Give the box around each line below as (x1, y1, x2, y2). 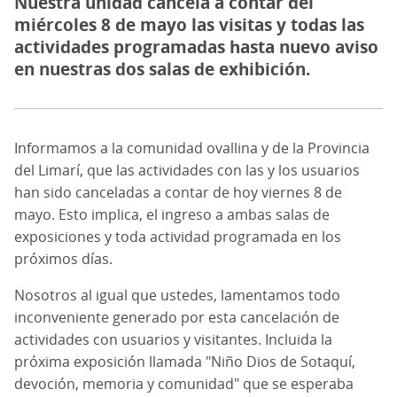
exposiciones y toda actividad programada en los (14, 226, 341, 246)
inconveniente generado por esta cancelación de (14, 307, 339, 327)
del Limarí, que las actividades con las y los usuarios (14, 160, 360, 180)
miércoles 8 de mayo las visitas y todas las (14, 12, 364, 36)
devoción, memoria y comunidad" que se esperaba (14, 373, 354, 393)
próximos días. (14, 248, 113, 269)
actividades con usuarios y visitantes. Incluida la (14, 329, 332, 349)
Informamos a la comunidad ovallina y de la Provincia (14, 137, 370, 158)
